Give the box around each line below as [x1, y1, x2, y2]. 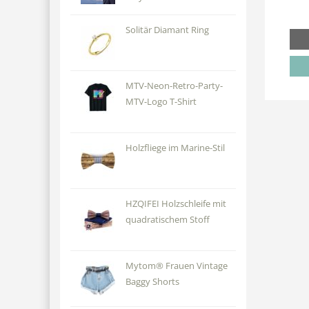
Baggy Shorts [125, 276, 179, 288]
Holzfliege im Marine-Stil [125, 142, 225, 154]
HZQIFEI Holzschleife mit [125, 198, 226, 210]
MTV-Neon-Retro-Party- [125, 80, 223, 92]
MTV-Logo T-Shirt [125, 96, 197, 108]
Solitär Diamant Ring [125, 24, 209, 36]
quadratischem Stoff [125, 214, 210, 226]
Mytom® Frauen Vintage [125, 260, 228, 272]
